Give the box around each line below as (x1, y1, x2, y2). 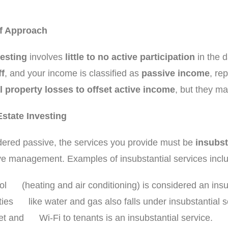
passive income (141, 68, 210, 78)
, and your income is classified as (5, 68, 141, 78)
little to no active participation (65, 52, 195, 62)
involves (27, 52, 65, 62)
